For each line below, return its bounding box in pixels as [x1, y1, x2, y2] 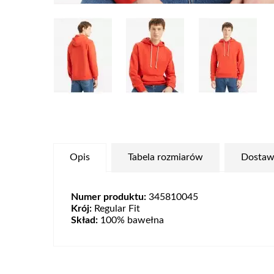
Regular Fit [92, 204, 140, 214]
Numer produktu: [71, 192, 146, 202]
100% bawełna [98, 215, 164, 226]
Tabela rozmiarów [128, 152, 203, 163]
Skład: [71, 215, 98, 226]
